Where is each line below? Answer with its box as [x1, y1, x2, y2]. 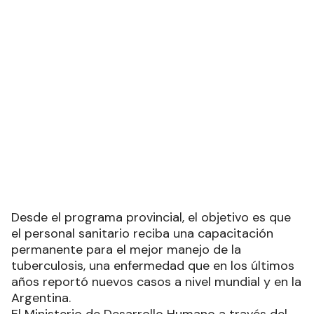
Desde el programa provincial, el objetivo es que [11, 209, 291, 226]
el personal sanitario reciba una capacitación [11, 225, 273, 243]
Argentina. [11, 289, 71, 307]
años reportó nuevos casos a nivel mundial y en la [11, 273, 301, 291]
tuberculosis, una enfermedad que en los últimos [11, 257, 294, 275]
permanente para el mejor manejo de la [11, 241, 241, 259]
